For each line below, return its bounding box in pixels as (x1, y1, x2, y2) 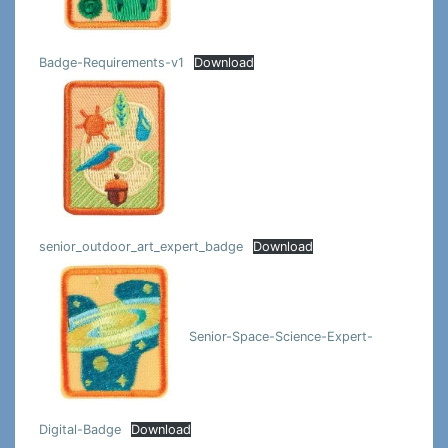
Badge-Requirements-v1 (39, 54, 184, 70)
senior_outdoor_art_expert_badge (39, 238, 243, 254)
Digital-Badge (39, 422, 121, 438)
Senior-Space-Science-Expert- (189, 329, 373, 345)
